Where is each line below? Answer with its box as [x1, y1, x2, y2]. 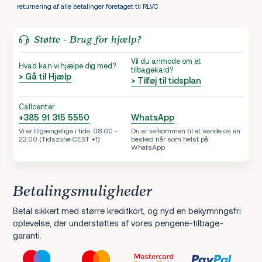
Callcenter [19, 102, 55, 112]
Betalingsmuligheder [12, 184, 152, 200]
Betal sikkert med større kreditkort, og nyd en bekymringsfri [12, 206, 241, 216]
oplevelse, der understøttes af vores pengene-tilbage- [12, 218, 223, 229]
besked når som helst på [131, 135, 208, 143]
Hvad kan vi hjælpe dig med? [19, 60, 116, 70]
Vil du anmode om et [131, 56, 201, 66]
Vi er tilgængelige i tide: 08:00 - [19, 126, 118, 135]
